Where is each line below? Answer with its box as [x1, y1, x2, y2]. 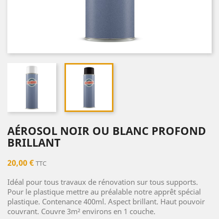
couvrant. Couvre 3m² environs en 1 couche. [7, 206, 155, 217]
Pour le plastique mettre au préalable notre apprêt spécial [7, 187, 201, 197]
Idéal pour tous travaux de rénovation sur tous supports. [7, 177, 198, 187]
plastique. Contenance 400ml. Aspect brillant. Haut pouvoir [7, 197, 205, 207]
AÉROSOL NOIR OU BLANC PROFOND [7, 123, 206, 138]
